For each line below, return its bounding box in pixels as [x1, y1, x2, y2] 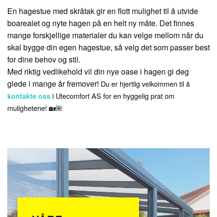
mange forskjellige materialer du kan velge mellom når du [7, 30, 203, 41]
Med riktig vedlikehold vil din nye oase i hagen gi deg [7, 66, 189, 77]
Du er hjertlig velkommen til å [101, 78, 190, 89]
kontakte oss [7, 91, 50, 101]
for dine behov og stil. [7, 54, 80, 65]
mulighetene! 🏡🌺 [7, 103, 62, 113]
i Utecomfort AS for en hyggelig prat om [50, 91, 174, 101]
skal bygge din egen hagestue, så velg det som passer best [7, 42, 210, 53]
